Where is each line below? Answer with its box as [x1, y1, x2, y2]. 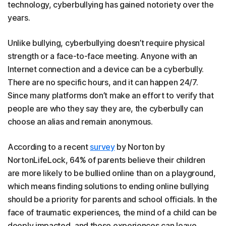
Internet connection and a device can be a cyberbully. [8, 64, 204, 75]
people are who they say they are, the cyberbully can [8, 103, 203, 114]
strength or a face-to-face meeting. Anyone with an [8, 51, 198, 62]
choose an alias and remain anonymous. [8, 117, 153, 127]
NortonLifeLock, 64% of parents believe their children [8, 155, 206, 165]
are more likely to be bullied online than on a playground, [8, 168, 216, 179]
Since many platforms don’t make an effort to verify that [8, 90, 214, 101]
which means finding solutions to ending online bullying [8, 181, 209, 192]
